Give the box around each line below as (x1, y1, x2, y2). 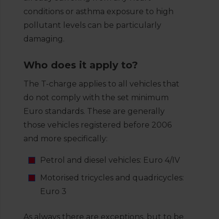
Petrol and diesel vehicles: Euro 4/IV (40, 155, 180, 165)
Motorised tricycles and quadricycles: (40, 173, 184, 182)
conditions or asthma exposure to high (23, 7, 174, 16)
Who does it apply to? (23, 59, 138, 71)
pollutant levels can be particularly (23, 21, 161, 30)
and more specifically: (23, 134, 108, 143)
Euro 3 (40, 187, 66, 196)
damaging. (23, 34, 65, 44)
